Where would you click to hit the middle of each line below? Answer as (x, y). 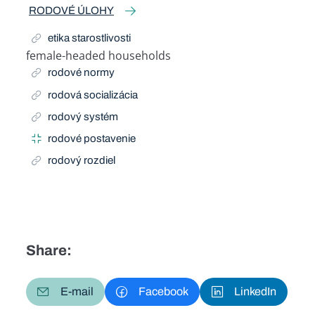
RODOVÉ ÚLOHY (71, 10)
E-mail (77, 292)
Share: (49, 250)
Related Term (61, 69)
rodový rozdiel (82, 161)
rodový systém (83, 116)
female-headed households (98, 56)
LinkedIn (256, 292)
